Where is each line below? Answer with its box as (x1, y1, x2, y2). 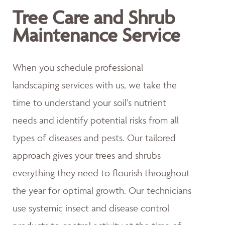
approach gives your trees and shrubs (13, 149, 161, 161)
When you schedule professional (13, 61, 143, 73)
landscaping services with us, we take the (13, 78, 177, 91)
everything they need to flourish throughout (13, 166, 190, 179)
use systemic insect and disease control (13, 201, 169, 214)
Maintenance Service (13, 23, 180, 47)
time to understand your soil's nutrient (13, 96, 166, 108)
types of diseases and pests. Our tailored (13, 131, 176, 144)
